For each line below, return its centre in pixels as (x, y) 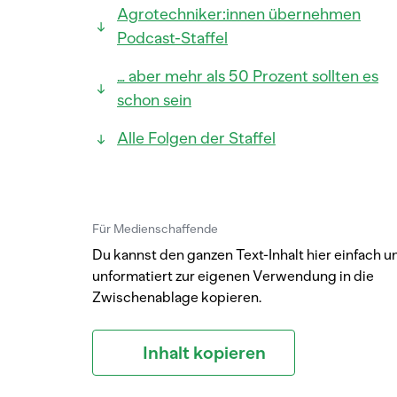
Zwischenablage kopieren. (177, 297)
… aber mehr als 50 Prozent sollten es (248, 76)
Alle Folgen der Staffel (196, 138)
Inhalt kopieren (204, 353)
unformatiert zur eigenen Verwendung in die (233, 276)
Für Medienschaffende (155, 229)
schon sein (154, 100)
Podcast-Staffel (172, 38)
